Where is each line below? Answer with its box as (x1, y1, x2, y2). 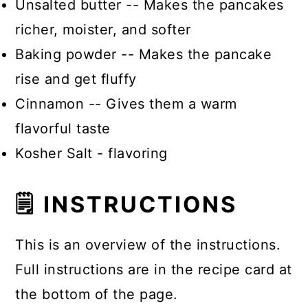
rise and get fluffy (15, 71, 137, 87)
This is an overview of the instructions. (15, 236, 281, 253)
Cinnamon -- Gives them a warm (15, 96, 237, 112)
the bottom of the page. (15, 286, 178, 302)
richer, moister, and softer (15, 21, 191, 38)
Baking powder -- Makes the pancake (15, 46, 272, 63)
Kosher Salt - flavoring (15, 145, 168, 162)
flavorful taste (15, 120, 111, 137)
